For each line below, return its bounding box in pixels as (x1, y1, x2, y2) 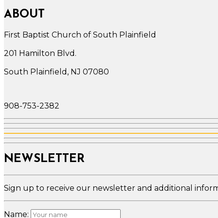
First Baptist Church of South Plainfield (4, 30, 156, 39)
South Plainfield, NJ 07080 (4, 67, 109, 76)
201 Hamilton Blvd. (4, 48, 76, 58)
